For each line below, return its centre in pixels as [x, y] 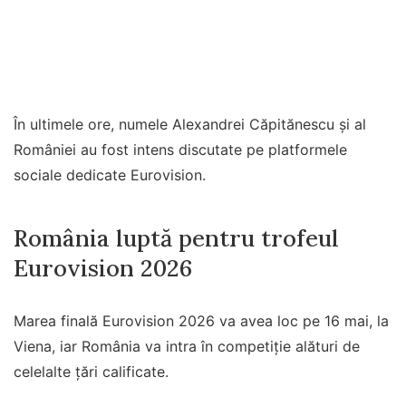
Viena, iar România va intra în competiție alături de [187, 346]
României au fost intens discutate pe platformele [180, 150]
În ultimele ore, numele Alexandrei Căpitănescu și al [190, 125]
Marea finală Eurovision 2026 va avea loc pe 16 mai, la [201, 320]
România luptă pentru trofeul [176, 237]
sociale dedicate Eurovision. [110, 175]
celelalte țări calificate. [91, 371]
